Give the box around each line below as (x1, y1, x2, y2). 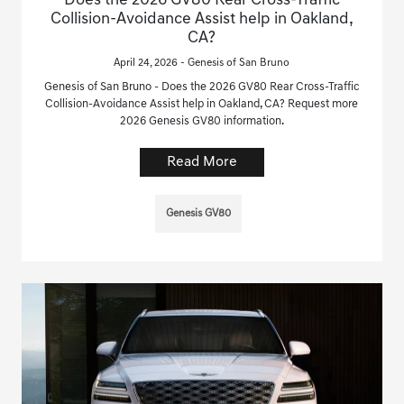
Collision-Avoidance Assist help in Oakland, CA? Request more (45, 97, 359, 110)
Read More (166, 154, 237, 170)
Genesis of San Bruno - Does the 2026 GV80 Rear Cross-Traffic (43, 80, 360, 93)
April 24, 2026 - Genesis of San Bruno (114, 57, 290, 69)
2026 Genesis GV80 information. (119, 115, 284, 127)
